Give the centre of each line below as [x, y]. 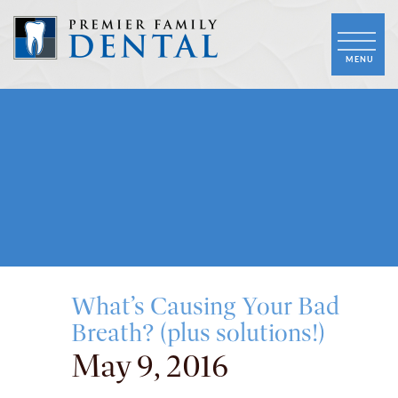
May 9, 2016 [150, 366]
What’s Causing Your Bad [205, 306]
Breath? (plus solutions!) [198, 333]
